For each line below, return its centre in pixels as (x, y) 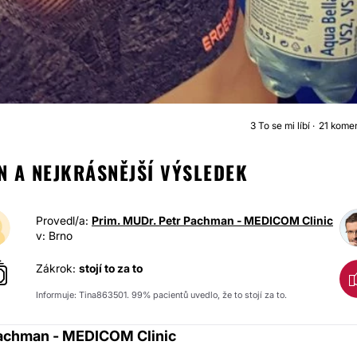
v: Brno (54, 235)
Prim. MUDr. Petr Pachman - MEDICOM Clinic (212, 220)
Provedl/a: (64, 220)
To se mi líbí (284, 126)
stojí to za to (111, 268)
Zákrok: (57, 268)
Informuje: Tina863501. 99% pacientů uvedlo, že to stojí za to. (161, 295)
